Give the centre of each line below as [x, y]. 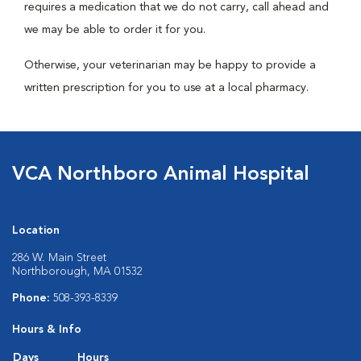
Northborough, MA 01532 [77, 272]
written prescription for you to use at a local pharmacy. [166, 88]
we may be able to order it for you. [115, 30]
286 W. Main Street [59, 258]
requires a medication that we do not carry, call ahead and [176, 7]
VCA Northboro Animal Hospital [161, 175]
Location [36, 230]
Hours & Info [47, 330]
